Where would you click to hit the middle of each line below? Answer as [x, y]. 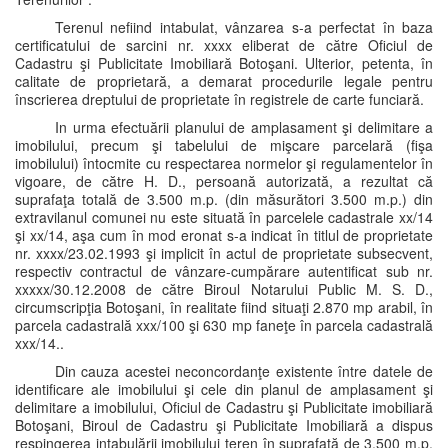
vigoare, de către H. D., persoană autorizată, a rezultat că [224, 181]
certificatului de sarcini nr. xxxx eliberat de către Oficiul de [224, 45]
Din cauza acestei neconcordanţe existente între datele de [244, 371]
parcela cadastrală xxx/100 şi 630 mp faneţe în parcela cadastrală [224, 325]
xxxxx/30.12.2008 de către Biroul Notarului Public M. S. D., [224, 289]
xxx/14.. [39, 343]
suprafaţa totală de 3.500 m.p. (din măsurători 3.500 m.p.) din [224, 199]
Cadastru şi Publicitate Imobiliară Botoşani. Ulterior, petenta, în [224, 63]
